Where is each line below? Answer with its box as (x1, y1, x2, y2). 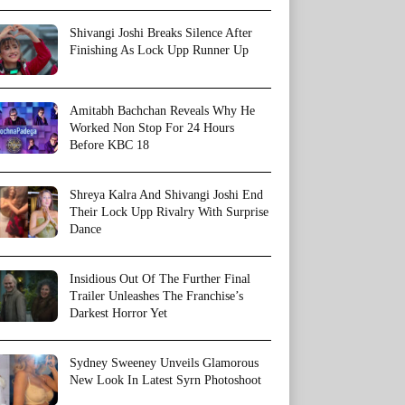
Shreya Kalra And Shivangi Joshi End (70, 188, 263, 202)
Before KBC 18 (70, 138, 149, 153)
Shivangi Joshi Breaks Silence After (70, 26, 252, 40)
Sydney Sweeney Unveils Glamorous (70, 356, 259, 371)
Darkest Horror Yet (70, 306, 167, 321)
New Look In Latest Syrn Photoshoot (70, 373, 261, 388)
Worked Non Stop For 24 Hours (70, 121, 234, 136)
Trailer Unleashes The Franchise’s (70, 289, 243, 304)
